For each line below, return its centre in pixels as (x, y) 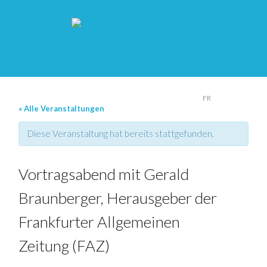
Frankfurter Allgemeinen (100, 222)
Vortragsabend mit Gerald (104, 174)
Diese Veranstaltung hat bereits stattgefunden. (121, 133)
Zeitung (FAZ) (64, 246)
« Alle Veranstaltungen (62, 108)
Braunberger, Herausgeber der (118, 198)
